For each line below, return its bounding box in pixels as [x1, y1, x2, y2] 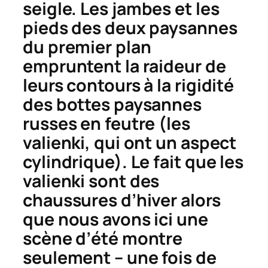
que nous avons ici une [23, 207, 208, 231]
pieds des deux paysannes [23, 16, 237, 39]
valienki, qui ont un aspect [23, 130, 237, 154]
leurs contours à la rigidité [23, 73, 234, 97]
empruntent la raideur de [23, 54, 226, 78]
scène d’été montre [23, 226, 183, 250]
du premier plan [23, 35, 151, 59]
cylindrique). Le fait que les [23, 150, 244, 173]
